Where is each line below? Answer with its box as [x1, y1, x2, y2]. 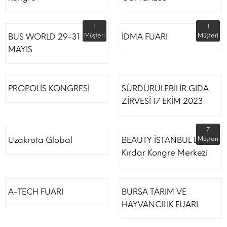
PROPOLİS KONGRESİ [8, 84, 90, 93]
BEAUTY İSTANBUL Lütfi [122, 135, 208, 145]
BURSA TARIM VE [122, 187, 186, 197]
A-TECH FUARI [8, 187, 63, 197]
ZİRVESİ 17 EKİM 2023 [122, 96, 203, 106]
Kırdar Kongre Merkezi [122, 148, 208, 158]
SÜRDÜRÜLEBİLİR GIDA [122, 84, 209, 93]
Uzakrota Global [8, 135, 72, 145]
